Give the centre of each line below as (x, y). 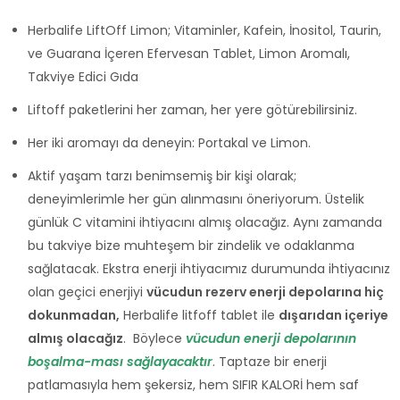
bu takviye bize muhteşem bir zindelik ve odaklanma (191, 245)
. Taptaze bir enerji (270, 361)
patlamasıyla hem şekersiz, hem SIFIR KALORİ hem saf (193, 384)
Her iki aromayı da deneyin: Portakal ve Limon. (169, 142)
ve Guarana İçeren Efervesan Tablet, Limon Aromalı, (189, 54)
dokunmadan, (74, 315)
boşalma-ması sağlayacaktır (120, 361)
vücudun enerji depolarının (271, 338)
